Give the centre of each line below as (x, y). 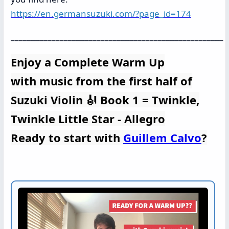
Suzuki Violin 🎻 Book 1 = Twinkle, (105, 100)
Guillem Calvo (162, 138)
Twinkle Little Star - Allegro (88, 119)
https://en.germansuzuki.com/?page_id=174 (101, 14)
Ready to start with (67, 138)
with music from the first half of (101, 81)
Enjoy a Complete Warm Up (88, 62)
